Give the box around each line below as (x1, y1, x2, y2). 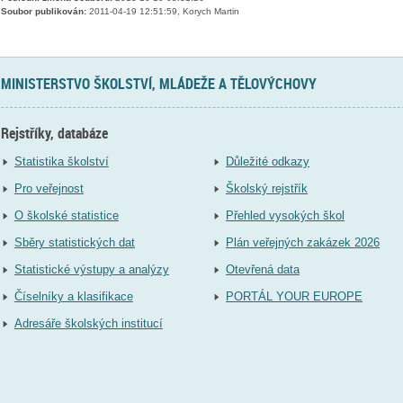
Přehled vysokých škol (226, 209, 345, 223)
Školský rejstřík (226, 182, 309, 196)
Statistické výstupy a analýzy (13, 263, 169, 277)
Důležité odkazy (226, 155, 310, 169)
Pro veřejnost (13, 182, 84, 196)
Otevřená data (226, 263, 300, 277)
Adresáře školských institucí (13, 317, 163, 331)
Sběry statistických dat (13, 236, 135, 250)
